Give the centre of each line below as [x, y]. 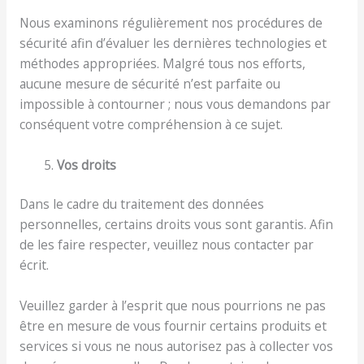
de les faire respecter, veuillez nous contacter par [166, 245]
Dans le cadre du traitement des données [141, 204]
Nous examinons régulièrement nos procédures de [171, 23]
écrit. [34, 265]
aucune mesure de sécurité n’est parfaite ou [149, 84]
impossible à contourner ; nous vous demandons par [175, 104]
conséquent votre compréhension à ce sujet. [151, 125]
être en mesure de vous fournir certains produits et [173, 326]
